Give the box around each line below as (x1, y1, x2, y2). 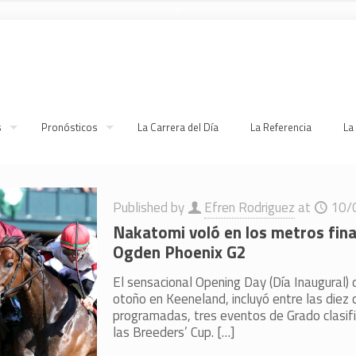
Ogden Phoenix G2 (113, 239, 247, 265)
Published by (113, 197, 188, 218)
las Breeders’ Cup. (113, 322, 215, 342)
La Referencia (250, 119, 311, 135)
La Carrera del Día (137, 119, 219, 135)
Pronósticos (41, 119, 98, 135)
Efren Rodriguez (204, 197, 296, 218)
